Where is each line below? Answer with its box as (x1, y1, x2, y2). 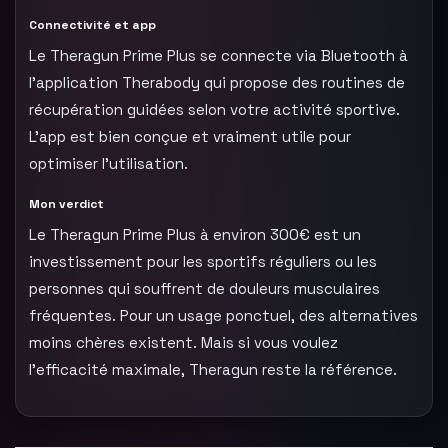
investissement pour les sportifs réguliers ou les (29, 251, 377, 271)
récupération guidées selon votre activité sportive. (29, 99, 400, 119)
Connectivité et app (29, 16, 156, 33)
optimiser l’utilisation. (29, 153, 188, 173)
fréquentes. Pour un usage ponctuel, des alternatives (29, 305, 418, 325)
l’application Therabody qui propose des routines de (29, 72, 405, 92)
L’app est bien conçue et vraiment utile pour (29, 126, 351, 146)
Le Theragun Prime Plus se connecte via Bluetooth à (29, 45, 408, 65)
